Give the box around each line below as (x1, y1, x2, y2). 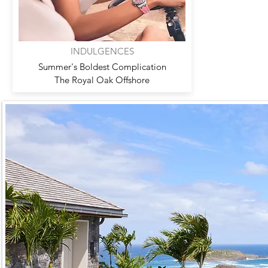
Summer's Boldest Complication (38, 61, 166, 72)
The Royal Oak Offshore (54, 74, 150, 86)
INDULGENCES (70, 45, 134, 57)
